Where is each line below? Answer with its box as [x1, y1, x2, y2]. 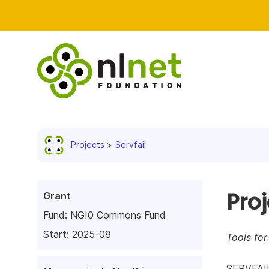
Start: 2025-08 [43, 228, 111, 240]
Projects [71, 139, 104, 150]
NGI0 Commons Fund [70, 208, 166, 221]
